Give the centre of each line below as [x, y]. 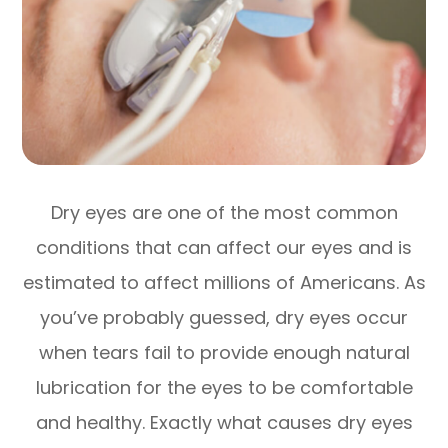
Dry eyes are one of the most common [224, 212]
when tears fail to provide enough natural [224, 352]
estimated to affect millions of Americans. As [224, 282]
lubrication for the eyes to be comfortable [224, 387]
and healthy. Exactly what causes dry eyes [224, 422]
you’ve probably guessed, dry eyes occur [224, 317]
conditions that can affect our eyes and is [224, 247]
